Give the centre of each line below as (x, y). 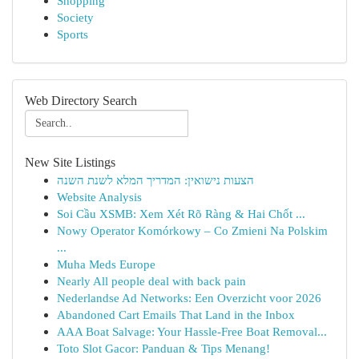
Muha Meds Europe (106, 264)
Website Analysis (99, 197)
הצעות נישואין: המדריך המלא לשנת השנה (155, 180)
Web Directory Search (81, 101)
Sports (73, 34)
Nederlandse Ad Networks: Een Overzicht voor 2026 (189, 298)
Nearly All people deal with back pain (151, 281)
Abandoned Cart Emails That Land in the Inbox (176, 315)
